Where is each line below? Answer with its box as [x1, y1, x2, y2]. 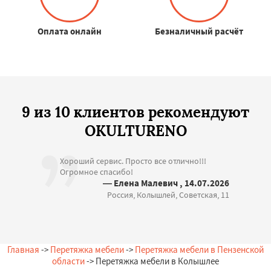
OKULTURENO [84, 122, 187, 140]
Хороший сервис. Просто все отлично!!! [60, 155, 206, 166]
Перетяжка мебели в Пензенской [135, 244, 264, 255]
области [52, 255, 85, 267]
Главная [7, 244, 39, 255]
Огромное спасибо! [60, 166, 133, 177]
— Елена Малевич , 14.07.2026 [103, 177, 229, 189]
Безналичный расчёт [154, 25, 243, 37]
